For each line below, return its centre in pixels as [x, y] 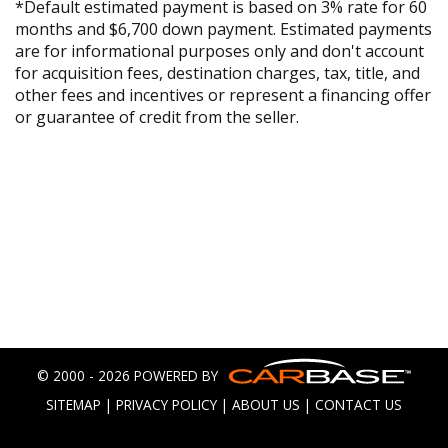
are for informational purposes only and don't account [219, 51]
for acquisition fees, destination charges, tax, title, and [217, 73]
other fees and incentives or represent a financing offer [223, 95]
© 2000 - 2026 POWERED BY [127, 375]
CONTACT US [358, 404]
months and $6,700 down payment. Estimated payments [223, 29]
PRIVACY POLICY [166, 404]
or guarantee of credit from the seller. [157, 117]
